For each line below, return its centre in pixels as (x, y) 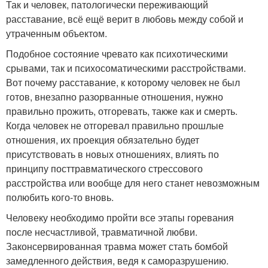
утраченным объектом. (57, 33)
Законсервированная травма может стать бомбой (117, 246)
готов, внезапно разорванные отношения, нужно (115, 97)
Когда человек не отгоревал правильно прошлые (115, 125)
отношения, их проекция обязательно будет (103, 140)
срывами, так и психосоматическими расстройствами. (126, 68)
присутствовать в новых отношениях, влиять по (112, 154)
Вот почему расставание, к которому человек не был (123, 82)
